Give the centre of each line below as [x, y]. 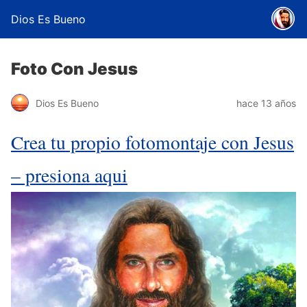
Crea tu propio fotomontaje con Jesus [152, 142]
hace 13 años [266, 103]
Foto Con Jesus [74, 69]
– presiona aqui [69, 175]
